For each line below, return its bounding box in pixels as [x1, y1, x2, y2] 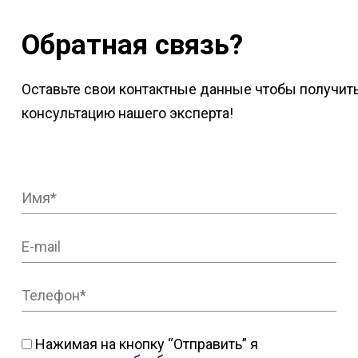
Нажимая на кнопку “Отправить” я [31, 336, 258, 352]
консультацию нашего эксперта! [21, 105, 233, 121]
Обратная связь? [21, 29, 243, 62]
